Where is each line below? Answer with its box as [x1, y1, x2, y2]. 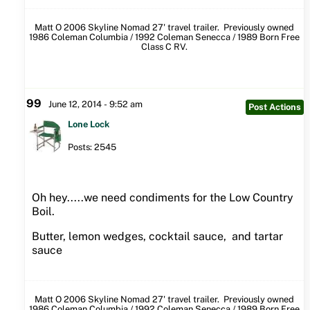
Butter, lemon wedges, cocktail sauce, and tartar [31, 229, 283, 243]
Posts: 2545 [67, 141, 116, 152]
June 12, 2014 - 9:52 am [48, 98, 143, 109]
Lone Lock [67, 118, 109, 129]
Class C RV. [140, 41, 188, 52]
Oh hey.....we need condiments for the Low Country [31, 190, 293, 204]
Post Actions [248, 101, 301, 112]
